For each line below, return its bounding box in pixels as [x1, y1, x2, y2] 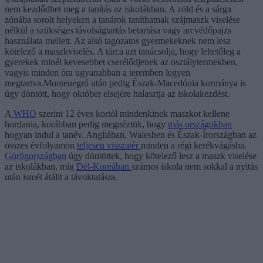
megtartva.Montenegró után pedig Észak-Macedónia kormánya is [5, 77, 246, 88]
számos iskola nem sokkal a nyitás [131, 161, 258, 171]
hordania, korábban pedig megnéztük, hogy [5, 119, 168, 129]
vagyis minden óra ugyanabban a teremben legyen [5, 67, 190, 77]
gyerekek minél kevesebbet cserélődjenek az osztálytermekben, [5, 56, 238, 67]
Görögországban [5, 150, 66, 161]
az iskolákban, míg [5, 161, 76, 171]
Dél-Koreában [76, 161, 131, 171]
